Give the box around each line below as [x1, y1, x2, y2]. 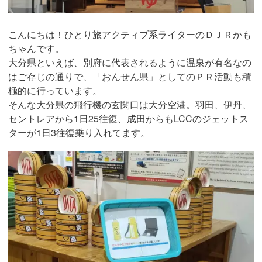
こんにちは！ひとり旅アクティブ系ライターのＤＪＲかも [8, 27, 251, 42]
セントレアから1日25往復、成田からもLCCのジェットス [8, 112, 249, 126]
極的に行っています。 [8, 84, 102, 98]
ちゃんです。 [8, 42, 64, 56]
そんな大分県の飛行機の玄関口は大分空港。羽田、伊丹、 [8, 98, 251, 112]
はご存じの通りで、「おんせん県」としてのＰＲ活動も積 [8, 70, 251, 84]
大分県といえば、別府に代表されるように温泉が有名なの [8, 56, 251, 70]
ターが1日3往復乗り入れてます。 [8, 126, 150, 140]
